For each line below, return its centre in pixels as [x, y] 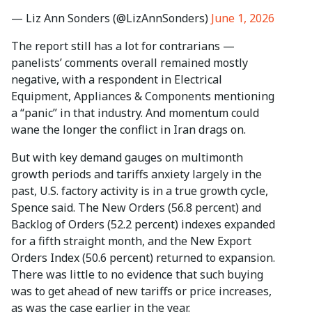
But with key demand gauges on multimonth [127, 158]
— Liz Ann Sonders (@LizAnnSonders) [111, 18]
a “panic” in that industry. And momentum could [135, 113]
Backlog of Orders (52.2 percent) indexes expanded [143, 225]
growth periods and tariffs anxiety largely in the [136, 174]
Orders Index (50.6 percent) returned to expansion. [143, 258]
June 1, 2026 [243, 18]
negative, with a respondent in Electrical [117, 80]
